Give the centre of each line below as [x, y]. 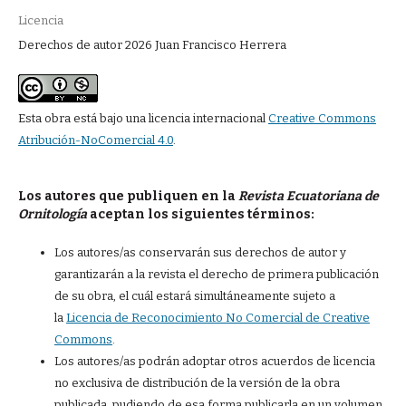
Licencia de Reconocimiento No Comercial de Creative [217, 317]
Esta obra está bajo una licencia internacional [143, 118]
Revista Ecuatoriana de [308, 196]
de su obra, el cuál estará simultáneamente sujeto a [194, 295]
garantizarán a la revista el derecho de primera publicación [216, 274]
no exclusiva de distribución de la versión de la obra [197, 382]
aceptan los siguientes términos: [200, 214]
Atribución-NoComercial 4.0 [95, 140]
